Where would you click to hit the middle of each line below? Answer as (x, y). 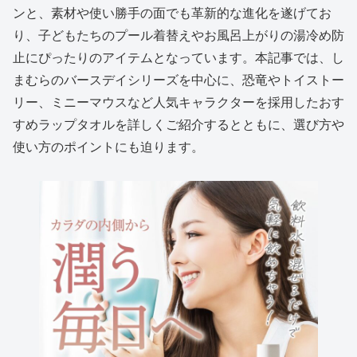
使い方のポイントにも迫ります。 (108, 147)
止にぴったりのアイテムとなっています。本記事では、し (178, 57)
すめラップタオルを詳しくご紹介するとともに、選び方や (178, 124)
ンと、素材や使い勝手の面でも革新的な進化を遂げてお (172, 13)
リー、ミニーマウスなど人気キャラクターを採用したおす (178, 102)
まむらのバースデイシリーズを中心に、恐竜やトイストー (178, 80)
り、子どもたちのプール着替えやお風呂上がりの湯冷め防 (178, 35)
